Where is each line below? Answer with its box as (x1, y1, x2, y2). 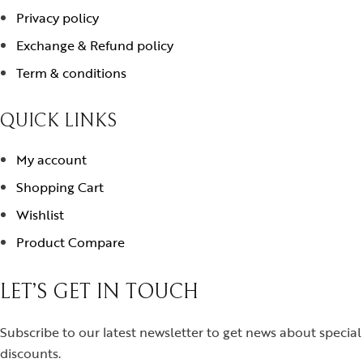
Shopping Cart (16, 177, 104, 198)
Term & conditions (16, 63, 126, 83)
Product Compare (16, 233, 125, 253)
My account (16, 150, 87, 170)
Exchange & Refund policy (16, 36, 173, 56)
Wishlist (16, 205, 64, 225)
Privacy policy (16, 8, 99, 28)
